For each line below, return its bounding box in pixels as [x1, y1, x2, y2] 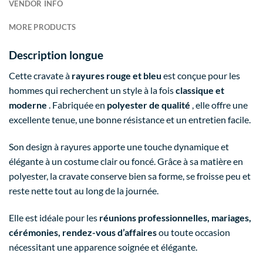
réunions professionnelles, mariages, [99, 211, 251, 223]
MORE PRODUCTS [9, 22, 76, 32]
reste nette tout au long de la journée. [9, 184, 159, 196]
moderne [9, 99, 47, 110]
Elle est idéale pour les [9, 211, 99, 223]
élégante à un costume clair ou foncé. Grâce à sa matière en [9, 155, 243, 167]
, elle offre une [190, 99, 248, 110]
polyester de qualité [107, 99, 190, 110]
